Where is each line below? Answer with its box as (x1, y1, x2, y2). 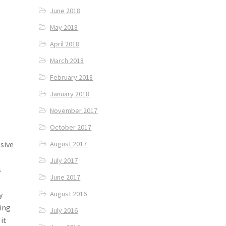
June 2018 (50, 6, 81, 16)
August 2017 (50, 139, 87, 149)
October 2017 (50, 123, 92, 132)
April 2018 (50, 39, 80, 49)
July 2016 (50, 206, 78, 215)
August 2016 (50, 189, 87, 199)
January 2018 (50, 89, 90, 99)
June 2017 (50, 173, 81, 182)
